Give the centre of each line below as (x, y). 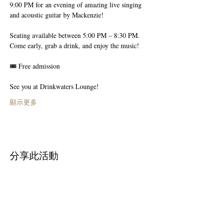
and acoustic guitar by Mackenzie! (57, 15)
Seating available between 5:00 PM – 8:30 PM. (75, 35)
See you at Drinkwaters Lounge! (54, 86)
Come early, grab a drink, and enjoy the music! (75, 45)
